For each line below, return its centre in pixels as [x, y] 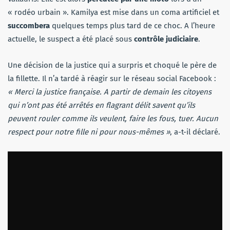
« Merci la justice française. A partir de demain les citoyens [110, 92]
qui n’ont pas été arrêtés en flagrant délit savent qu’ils [101, 105]
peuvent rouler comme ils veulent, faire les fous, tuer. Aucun [113, 118]
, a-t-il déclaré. [195, 132]
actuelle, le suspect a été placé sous [71, 39]
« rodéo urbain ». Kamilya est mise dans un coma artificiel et [113, 12]
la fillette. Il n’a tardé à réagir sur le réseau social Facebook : [112, 78]
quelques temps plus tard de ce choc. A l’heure [133, 25]
